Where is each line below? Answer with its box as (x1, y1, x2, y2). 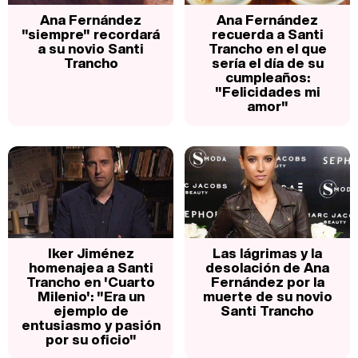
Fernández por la (210, 272, 324, 292)
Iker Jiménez (47, 243, 134, 264)
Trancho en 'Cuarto (26, 272, 155, 292)
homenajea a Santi (28, 257, 153, 278)
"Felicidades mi (214, 82, 320, 102)
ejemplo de (53, 300, 129, 321)
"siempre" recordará (22, 24, 160, 45)
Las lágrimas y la (213, 243, 322, 264)
